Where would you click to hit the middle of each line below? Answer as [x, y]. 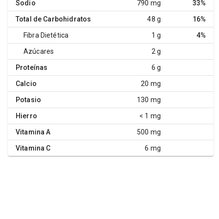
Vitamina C [33, 148]
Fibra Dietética [46, 35]
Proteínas [32, 68]
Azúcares [39, 52]
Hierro [26, 116]
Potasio [29, 100]
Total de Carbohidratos [54, 19]
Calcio [26, 84]
